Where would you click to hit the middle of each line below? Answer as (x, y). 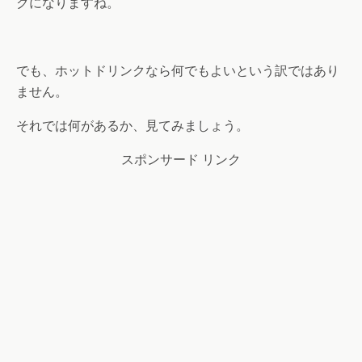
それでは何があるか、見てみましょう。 (133, 126)
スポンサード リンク (181, 160)
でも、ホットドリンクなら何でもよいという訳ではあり (178, 71)
